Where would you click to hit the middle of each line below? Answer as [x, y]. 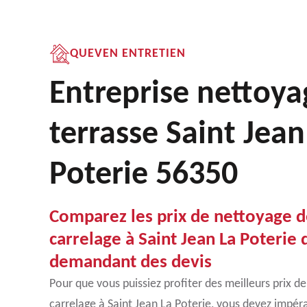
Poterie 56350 [144, 175]
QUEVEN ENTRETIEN [128, 54]
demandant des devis [131, 263]
